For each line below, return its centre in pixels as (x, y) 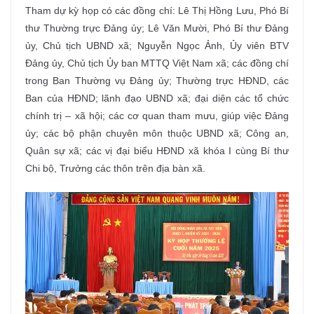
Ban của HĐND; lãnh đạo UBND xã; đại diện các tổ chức (157, 98)
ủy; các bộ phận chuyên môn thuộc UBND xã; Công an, (157, 133)
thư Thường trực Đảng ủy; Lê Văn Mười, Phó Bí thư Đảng (157, 28)
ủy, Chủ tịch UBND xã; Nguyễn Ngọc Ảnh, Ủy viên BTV (157, 45)
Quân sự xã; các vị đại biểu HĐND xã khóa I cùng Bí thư (157, 150)
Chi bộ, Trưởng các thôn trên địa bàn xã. (115, 168)
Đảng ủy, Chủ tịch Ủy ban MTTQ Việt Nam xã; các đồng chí (157, 63)
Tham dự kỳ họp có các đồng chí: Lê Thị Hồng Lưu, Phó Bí (157, 10)
